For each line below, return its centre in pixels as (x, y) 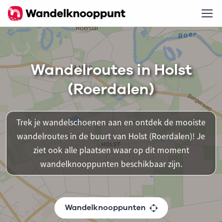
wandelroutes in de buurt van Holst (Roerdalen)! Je (111, 136)
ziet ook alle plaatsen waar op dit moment (111, 150)
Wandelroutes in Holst (111, 70)
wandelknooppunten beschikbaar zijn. (111, 164)
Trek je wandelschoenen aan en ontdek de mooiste (111, 122)
